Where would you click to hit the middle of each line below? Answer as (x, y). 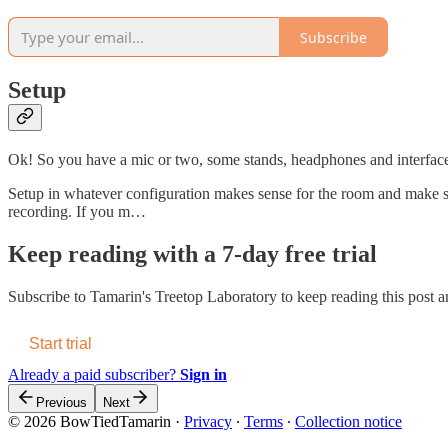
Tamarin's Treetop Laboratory (183, 296)
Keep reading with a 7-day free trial (192, 254)
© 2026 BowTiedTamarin (89, 421)
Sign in (203, 374)
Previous (61, 402)
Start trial (60, 343)
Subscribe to (49, 296)
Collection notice (348, 421)
